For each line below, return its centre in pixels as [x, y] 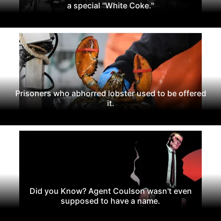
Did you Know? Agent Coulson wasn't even [110, 191]
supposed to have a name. [110, 201]
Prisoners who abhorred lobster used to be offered [110, 93]
